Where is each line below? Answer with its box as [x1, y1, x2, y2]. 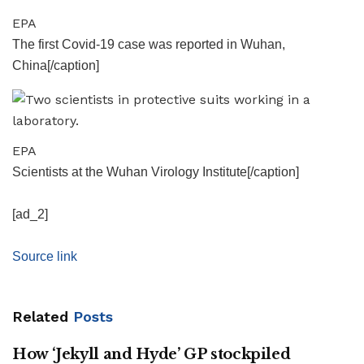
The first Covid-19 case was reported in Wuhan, [12, 37, 285, 51]
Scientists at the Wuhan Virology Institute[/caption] [12, 164, 299, 179]
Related [12, 307, 68, 325]
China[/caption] [12, 58, 99, 72]
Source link [12, 249, 77, 263]
